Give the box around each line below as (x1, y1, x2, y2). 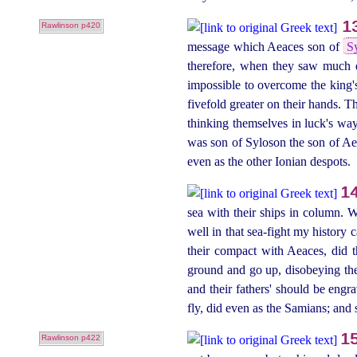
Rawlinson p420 (41, 21, 100, 30)
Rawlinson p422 (41, 333, 100, 343)
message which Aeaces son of (187, 39, 343, 53)
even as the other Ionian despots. (187, 154, 351, 168)
